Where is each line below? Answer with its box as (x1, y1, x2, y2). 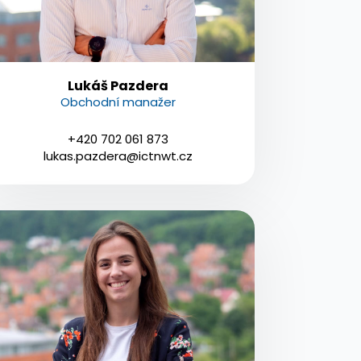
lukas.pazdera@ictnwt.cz (44, 147, 193, 164)
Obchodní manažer (60, 93, 176, 110)
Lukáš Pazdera (68, 76, 169, 95)
